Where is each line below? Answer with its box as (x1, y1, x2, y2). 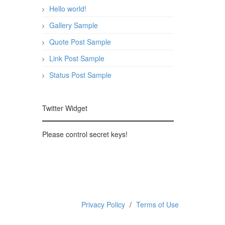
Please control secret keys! (42, 129, 128, 139)
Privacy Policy (81, 199, 125, 209)
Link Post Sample (49, 53, 104, 63)
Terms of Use (136, 199, 179, 209)
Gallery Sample (49, 20, 98, 30)
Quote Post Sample (49, 37, 111, 47)
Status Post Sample (49, 70, 111, 80)
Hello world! (49, 4, 86, 14)
